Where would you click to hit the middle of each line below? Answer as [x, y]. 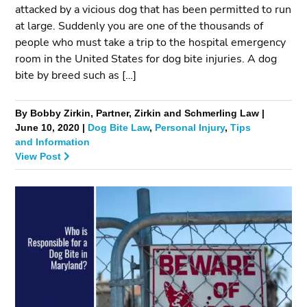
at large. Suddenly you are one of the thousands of [139, 26]
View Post [40, 156]
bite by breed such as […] [76, 75]
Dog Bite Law [119, 127]
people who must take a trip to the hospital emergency [151, 42]
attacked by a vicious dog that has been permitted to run [153, 9]
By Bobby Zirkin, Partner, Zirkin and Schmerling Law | [140, 113]
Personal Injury [190, 127]
